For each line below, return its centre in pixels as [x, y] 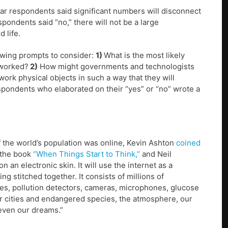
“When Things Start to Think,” [87, 154]
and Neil [156, 154]
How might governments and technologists [116, 67]
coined [188, 143]
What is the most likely [144, 55]
